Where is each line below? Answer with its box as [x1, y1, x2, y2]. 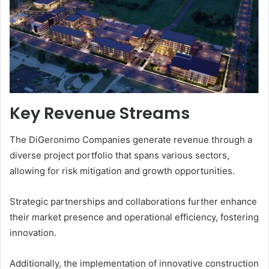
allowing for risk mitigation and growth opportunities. [10, 165, 235, 177]
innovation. [10, 227, 56, 239]
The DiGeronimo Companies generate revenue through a [10, 134, 252, 146]
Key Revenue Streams [10, 101, 190, 124]
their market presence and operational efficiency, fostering [10, 211, 259, 223]
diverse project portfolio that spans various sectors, [10, 150, 229, 162]
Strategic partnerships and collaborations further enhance [10, 196, 257, 208]
